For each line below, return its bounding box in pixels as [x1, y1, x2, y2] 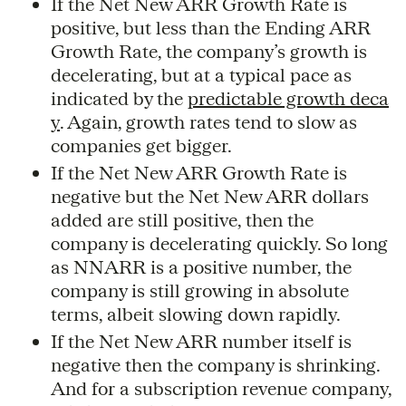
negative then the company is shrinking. [51, 353, 380, 375]
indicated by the [51, 87, 188, 109]
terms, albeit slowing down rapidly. [51, 303, 341, 324]
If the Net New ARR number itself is [51, 330, 352, 352]
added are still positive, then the [51, 208, 314, 230]
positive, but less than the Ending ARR [51, 16, 371, 38]
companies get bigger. [51, 134, 232, 156]
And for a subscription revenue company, [51, 377, 391, 399]
